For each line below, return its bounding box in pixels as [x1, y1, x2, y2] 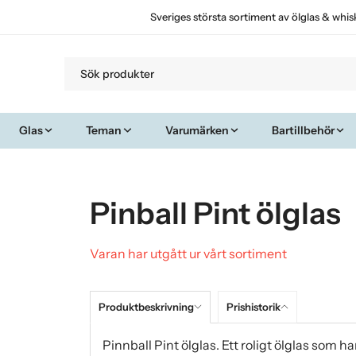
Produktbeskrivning [98, 300, 194, 313]
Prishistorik [226, 300, 281, 313]
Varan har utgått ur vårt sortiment [89, 245, 287, 261]
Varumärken [164, 122, 229, 137]
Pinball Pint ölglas [89, 194, 341, 232]
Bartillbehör [272, 122, 335, 137]
